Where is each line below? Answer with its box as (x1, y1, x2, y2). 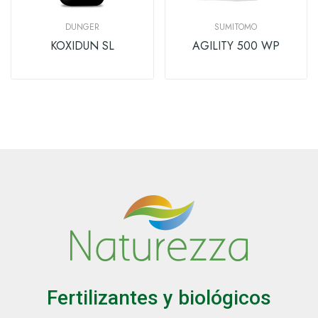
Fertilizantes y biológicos (47, 285, 271, 309)
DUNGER (65, 20, 99, 33)
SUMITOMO (214, 20, 258, 33)
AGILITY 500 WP (192, 37, 280, 54)
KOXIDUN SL (50, 37, 114, 54)
